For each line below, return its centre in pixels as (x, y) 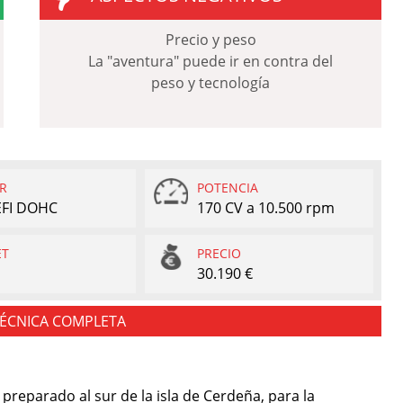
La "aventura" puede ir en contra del (210, 61)
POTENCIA (228, 187)
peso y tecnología (210, 82)
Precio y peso (210, 39)
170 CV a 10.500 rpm (266, 207)
